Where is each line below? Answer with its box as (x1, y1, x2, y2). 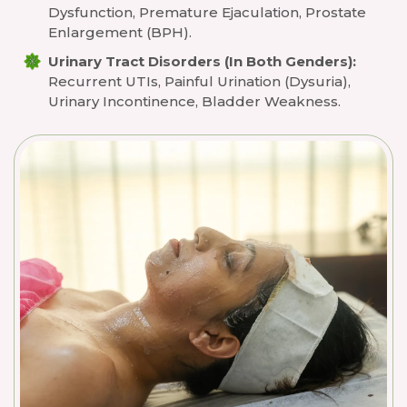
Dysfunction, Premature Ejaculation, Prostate (48, 4, 366, 21)
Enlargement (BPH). (48, 24, 192, 41)
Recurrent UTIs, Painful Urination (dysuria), (48, 73, 351, 90)
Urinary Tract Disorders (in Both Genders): (48, 53, 356, 70)
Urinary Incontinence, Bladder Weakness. (48, 93, 341, 110)
